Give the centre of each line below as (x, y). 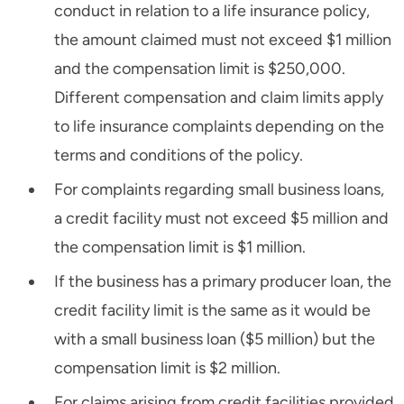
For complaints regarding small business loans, (219, 190)
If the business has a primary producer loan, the (223, 282)
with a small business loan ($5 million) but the (215, 340)
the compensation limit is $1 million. (180, 248)
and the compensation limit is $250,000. (200, 69)
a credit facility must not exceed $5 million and (221, 219)
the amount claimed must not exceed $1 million (223, 40)
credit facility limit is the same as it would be (212, 311)
